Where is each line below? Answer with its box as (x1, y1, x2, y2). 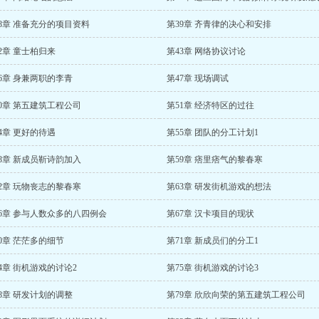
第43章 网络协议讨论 (167, 46, 246, 56)
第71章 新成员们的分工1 (167, 236, 258, 246)
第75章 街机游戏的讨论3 (167, 263, 258, 273)
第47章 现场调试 (167, 73, 229, 83)
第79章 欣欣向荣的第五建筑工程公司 (167, 290, 305, 300)
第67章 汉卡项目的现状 (167, 209, 254, 219)
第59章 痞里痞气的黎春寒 (167, 155, 263, 164)
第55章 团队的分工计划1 (167, 127, 258, 137)
